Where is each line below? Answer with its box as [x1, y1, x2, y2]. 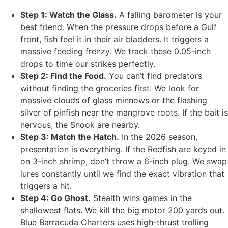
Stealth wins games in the [91, 192, 192, 203]
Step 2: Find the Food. [20, 70, 106, 81]
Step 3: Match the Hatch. [20, 131, 119, 142]
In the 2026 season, [119, 131, 197, 142]
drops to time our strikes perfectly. [20, 58, 155, 69]
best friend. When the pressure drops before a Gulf [20, 21, 217, 32]
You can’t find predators [106, 70, 202, 81]
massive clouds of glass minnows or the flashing [20, 95, 207, 105]
